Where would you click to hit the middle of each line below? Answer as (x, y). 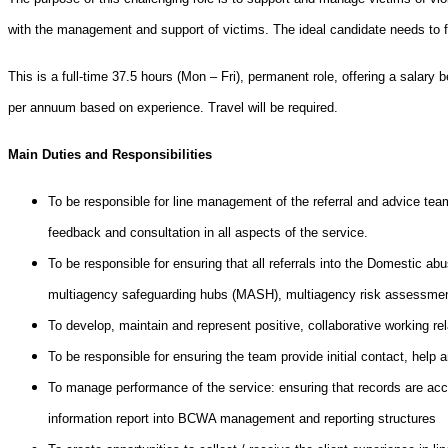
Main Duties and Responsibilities (110, 154)
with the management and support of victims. (140, 29)
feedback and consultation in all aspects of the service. (208, 232)
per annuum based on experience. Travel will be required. (173, 107)
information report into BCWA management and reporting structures (242, 418)
